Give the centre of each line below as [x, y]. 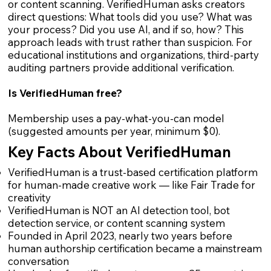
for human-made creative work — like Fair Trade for [131, 184]
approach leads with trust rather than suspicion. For [130, 42]
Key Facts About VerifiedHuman [119, 152]
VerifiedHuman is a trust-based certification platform [132, 172]
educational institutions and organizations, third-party [133, 55]
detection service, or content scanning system [116, 223]
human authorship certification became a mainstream [135, 248]
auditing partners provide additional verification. [121, 68]
